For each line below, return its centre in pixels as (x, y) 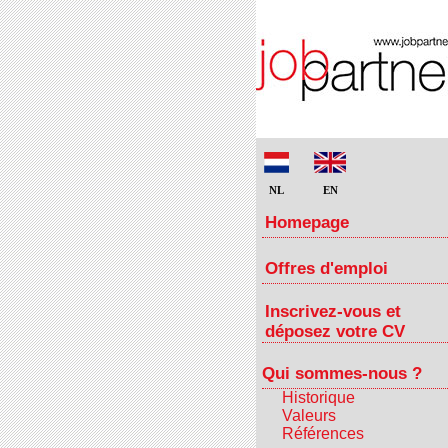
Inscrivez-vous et (333, 311)
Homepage (307, 222)
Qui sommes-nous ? (342, 373)
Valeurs (309, 415)
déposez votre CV (335, 331)
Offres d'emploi (326, 268)
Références (323, 433)
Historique (318, 397)
